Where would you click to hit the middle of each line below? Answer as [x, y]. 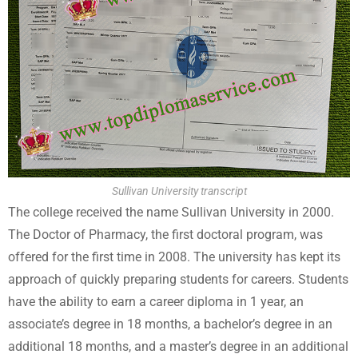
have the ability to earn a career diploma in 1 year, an [156, 302]
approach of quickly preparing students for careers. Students [178, 279]
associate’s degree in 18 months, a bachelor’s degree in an [170, 324]
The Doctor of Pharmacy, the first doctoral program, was [165, 235]
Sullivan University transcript [179, 191]
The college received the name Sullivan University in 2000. [171, 212]
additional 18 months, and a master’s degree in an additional [178, 346]
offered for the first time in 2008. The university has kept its [174, 257]
